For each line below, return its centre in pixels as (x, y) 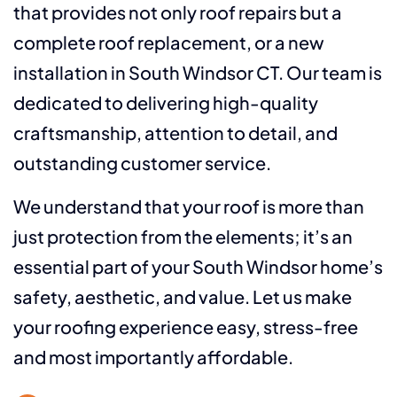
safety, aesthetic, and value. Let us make (182, 297)
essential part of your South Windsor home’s (198, 267)
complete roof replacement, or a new (168, 43)
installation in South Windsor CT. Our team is (197, 73)
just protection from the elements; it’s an (183, 237)
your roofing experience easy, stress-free (185, 327)
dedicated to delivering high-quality (165, 103)
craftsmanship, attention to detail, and (175, 133)
